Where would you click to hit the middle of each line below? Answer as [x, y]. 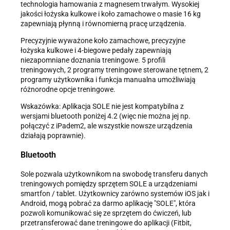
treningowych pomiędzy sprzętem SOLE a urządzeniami [109, 184]
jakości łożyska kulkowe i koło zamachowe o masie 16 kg [111, 14]
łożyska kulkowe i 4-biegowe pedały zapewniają [96, 50]
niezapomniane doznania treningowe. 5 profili [93, 60]
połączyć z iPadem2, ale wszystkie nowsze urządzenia [107, 126]
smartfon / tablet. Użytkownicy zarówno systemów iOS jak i [115, 193]
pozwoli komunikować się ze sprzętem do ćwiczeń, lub [106, 213]
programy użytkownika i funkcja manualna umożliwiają [108, 79]
